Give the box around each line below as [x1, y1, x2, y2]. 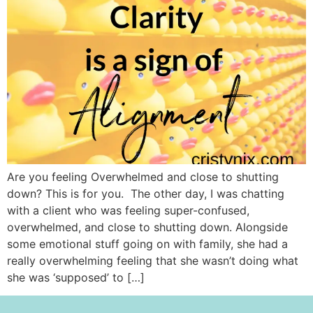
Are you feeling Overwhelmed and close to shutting [7, 169, 279, 184]
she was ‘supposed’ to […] [7, 270, 145, 284]
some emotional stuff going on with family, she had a [7, 236, 288, 251]
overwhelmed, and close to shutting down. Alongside [7, 219, 288, 234]
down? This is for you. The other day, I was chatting [7, 186, 284, 201]
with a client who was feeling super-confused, [7, 203, 249, 217]
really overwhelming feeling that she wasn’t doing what [7, 253, 298, 268]
